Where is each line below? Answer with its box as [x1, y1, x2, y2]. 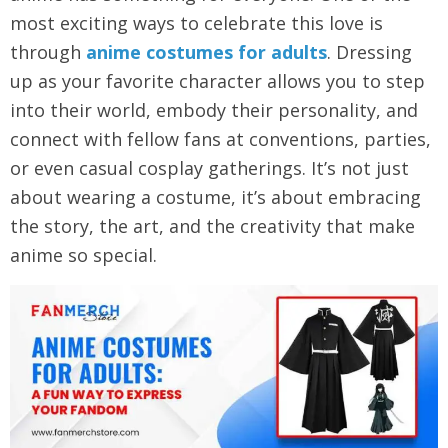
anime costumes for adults [86, 40, 327, 64]
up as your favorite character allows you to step [10, 69, 425, 93]
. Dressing [327, 40, 412, 64]
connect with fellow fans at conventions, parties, [10, 127, 431, 151]
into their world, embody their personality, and [10, 98, 418, 122]
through [10, 40, 86, 64]
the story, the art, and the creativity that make [10, 214, 415, 238]
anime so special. [10, 243, 157, 267]
